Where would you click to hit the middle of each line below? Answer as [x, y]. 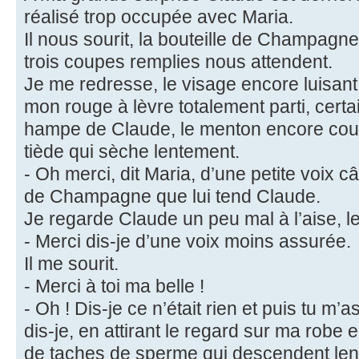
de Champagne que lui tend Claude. [172, 197]
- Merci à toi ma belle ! [114, 286]
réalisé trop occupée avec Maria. [159, 17]
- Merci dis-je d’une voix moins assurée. [188, 242]
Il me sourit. [71, 264]
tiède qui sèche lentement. [132, 152]
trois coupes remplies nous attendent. [178, 62]
